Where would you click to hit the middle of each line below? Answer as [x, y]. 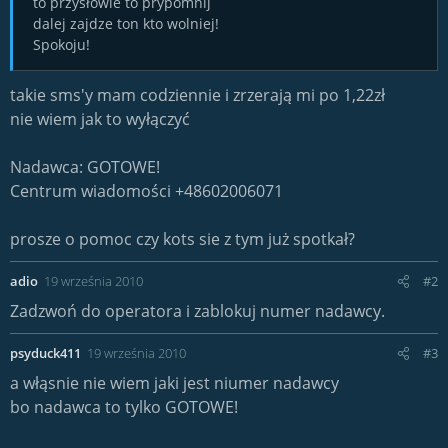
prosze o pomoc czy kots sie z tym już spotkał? [182, 239]
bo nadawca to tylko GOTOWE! [124, 407]
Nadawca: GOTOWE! [85, 167]
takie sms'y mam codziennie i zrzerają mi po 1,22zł [197, 95]
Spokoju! [61, 44]
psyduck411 [45, 353]
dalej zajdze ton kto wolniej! [126, 23]
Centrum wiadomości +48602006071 [146, 191]
